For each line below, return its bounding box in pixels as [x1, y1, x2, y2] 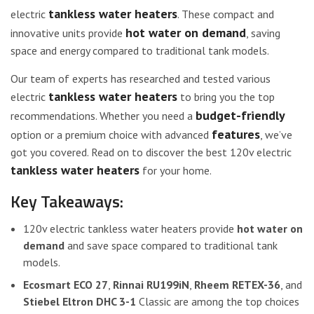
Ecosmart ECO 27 [23, 278, 108, 292]
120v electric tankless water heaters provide [23, 221, 237, 235]
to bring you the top [177, 90, 275, 104]
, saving [246, 26, 280, 40]
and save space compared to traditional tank [64, 238, 278, 252]
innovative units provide [11, 26, 125, 40]
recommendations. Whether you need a [11, 109, 196, 123]
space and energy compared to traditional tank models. [11, 43, 269, 57]
